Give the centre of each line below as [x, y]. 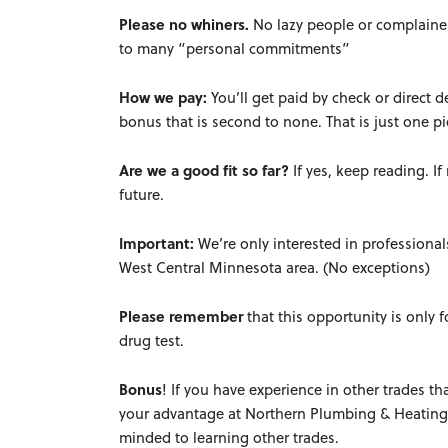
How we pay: [165, 97]
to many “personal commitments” [235, 48]
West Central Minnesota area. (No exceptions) [275, 267]
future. [142, 194]
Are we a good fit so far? [206, 170]
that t [265, 316]
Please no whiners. [186, 24]
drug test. [152, 340]
